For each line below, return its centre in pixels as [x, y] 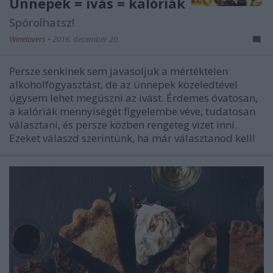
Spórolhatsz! [42, 23]
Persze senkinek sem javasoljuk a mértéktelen [119, 71]
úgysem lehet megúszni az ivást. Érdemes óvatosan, [133, 98]
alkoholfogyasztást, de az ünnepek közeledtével [123, 85]
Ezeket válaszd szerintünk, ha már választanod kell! [132, 138]
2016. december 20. [86, 39]
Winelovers [28, 39]
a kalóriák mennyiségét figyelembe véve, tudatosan [132, 112]
